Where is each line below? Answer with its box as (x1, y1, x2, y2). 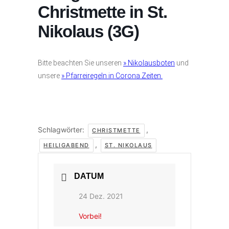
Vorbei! (79, 212, 102, 220)
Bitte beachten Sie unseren (38, 59, 123, 67)
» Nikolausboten (123, 59, 175, 67)
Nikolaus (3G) (38, 22, 139, 41)
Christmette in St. (38, 3, 167, 21)
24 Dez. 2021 (79, 192, 123, 200)
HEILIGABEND (43, 142, 89, 149)
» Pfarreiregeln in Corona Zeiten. (61, 72, 163, 80)
